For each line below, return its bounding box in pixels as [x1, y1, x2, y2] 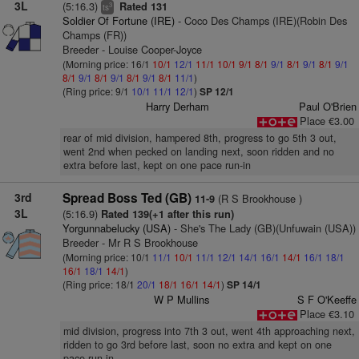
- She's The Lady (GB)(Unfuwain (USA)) [170, 220, 356, 236]
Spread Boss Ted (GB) [62, 189, 192, 207]
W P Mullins [154, 292, 210, 307]
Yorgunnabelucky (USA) [62, 220, 171, 236]
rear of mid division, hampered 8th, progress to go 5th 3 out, [63, 131, 337, 145]
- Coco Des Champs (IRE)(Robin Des [174, 13, 347, 28]
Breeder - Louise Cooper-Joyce [62, 42, 202, 57]
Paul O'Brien [298, 99, 357, 114]
